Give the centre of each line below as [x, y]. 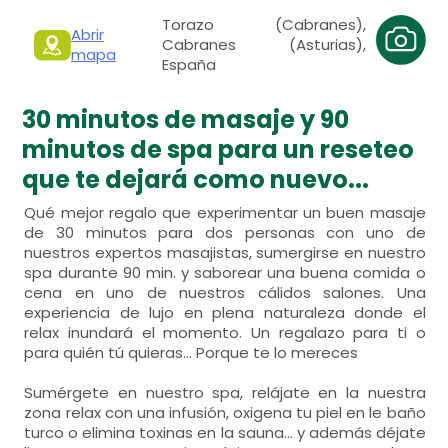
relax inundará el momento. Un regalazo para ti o [225, 332]
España [189, 64]
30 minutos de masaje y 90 [186, 119]
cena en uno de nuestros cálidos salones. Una [225, 292]
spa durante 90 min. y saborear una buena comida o [225, 272]
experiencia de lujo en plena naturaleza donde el [225, 312]
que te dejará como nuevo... [196, 179]
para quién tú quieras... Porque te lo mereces [191, 352]
